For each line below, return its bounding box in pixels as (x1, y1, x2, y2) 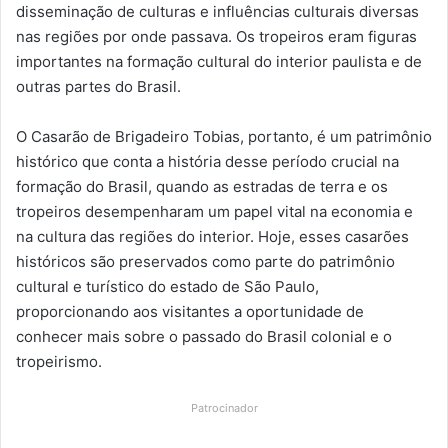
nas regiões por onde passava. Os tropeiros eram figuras (16, 26, 417, 46)
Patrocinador (190, 400, 258, 415)
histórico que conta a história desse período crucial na (16, 151, 399, 171)
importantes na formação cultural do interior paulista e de (16, 51, 422, 71)
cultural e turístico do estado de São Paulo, (16, 276, 319, 296)
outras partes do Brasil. (16, 76, 181, 96)
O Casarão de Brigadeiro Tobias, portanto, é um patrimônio (16, 126, 432, 146)
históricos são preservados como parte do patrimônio (16, 251, 395, 271)
